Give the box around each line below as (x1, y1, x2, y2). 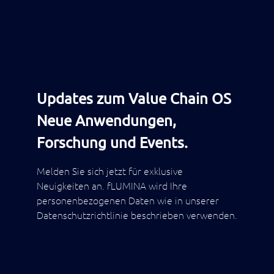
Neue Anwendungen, (37, 111, 176, 130)
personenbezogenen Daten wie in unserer (37, 194, 219, 207)
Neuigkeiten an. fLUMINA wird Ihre (37, 179, 187, 192)
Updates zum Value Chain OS (37, 89, 231, 108)
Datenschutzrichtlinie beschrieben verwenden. (37, 209, 237, 221)
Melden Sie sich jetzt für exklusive (37, 165, 183, 177)
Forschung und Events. (37, 133, 188, 152)
